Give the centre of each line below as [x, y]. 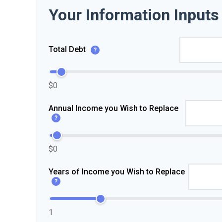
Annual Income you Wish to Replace [113, 108]
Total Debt [68, 50]
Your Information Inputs [134, 15]
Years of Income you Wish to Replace [117, 171]
